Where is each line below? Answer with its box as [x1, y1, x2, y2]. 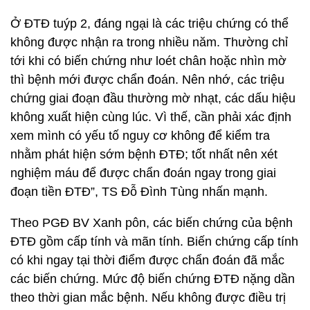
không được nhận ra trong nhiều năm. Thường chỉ [10, 35, 288, 49]
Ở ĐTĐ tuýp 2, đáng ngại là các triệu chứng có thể [10, 17, 289, 30]
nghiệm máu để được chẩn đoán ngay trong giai [10, 166, 276, 180]
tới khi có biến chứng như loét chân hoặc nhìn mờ [10, 54, 286, 68]
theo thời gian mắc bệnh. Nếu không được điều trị [10, 291, 286, 304]
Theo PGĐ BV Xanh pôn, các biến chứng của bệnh [10, 216, 293, 230]
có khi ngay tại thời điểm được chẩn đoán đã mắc [10, 253, 284, 267]
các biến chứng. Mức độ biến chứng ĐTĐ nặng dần [10, 272, 295, 286]
